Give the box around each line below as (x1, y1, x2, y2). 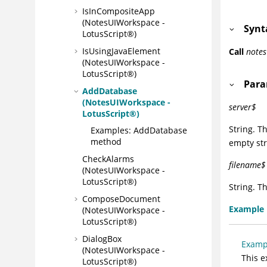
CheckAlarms (82, 153, 134, 165)
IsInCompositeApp (82, 5, 155, 17)
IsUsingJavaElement (82, 45, 160, 57)
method (91, 136, 122, 148)
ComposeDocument (82, 193, 160, 205)
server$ (228, 101, 256, 113)
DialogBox (82, 232, 122, 244)
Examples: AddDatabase (91, 125, 187, 136)
